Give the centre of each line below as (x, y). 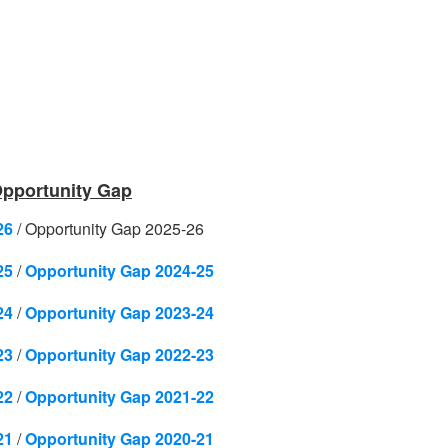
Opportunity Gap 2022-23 (119, 354)
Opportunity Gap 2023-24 (119, 312)
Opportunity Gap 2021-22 (119, 396)
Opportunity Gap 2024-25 (119, 270)
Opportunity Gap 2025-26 (116, 228)
